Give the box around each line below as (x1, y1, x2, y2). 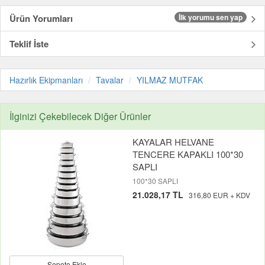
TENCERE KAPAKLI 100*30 (132, 148, 243, 160)
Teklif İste (9, 37, 49, 50)
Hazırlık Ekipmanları (9, 74, 83, 86)
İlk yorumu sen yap (179, 12, 243, 22)
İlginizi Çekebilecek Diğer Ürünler (9, 109, 151, 123)
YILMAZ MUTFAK (137, 74, 203, 86)
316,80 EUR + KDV (189, 190, 250, 200)
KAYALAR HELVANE (132, 135, 214, 148)
